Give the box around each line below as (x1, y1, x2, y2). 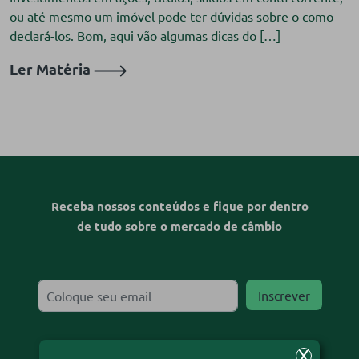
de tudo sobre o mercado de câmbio (77, 218, 282, 234)
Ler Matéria (10, 59, 94, 78)
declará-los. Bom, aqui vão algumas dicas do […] (10, 27, 280, 43)
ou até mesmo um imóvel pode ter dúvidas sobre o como (10, 8, 333, 24)
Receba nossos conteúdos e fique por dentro (50, 198, 309, 214)
